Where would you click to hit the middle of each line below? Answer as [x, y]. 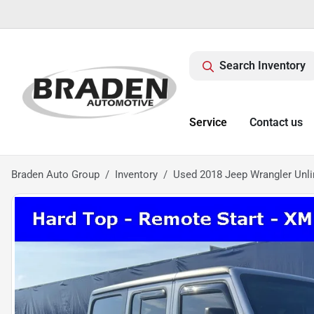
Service [208, 122]
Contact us [276, 122]
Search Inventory [262, 66]
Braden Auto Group [55, 175]
